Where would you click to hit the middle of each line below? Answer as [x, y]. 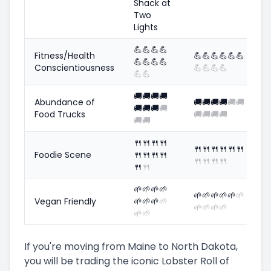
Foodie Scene [63, 155]
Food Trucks [60, 114]
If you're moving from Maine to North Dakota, [131, 246]
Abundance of [65, 102]
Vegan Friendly [65, 201]
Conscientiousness [74, 67]
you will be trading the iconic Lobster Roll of [127, 261]
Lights [146, 27]
